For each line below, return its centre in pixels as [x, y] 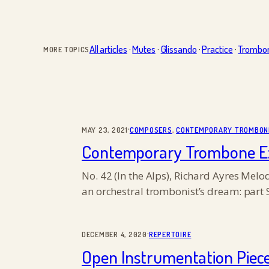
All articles [108, 49]
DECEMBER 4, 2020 [114, 234]
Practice [217, 49]
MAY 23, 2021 [105, 129]
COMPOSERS [151, 129]
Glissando [179, 49]
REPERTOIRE [170, 234]
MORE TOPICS [66, 49]
